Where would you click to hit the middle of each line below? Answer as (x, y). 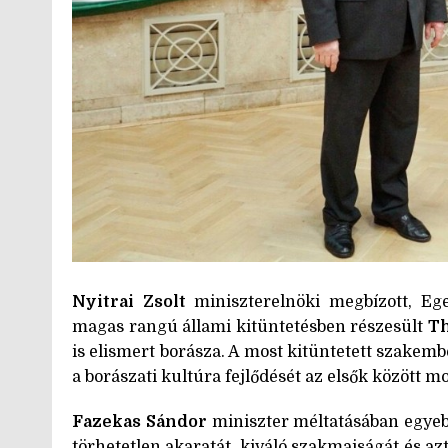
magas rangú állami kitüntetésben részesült (250, 326)
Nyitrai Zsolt (129, 301)
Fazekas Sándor (139, 421)
